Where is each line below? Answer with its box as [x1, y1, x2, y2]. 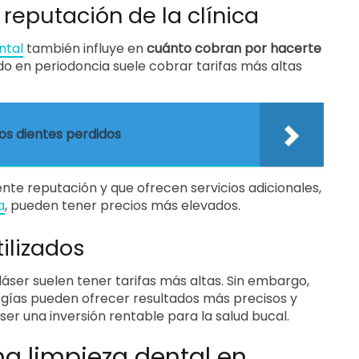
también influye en [23, 39, 147, 58]
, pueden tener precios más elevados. [5, 196, 240, 215]
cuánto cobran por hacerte [147, 39, 321, 58]
